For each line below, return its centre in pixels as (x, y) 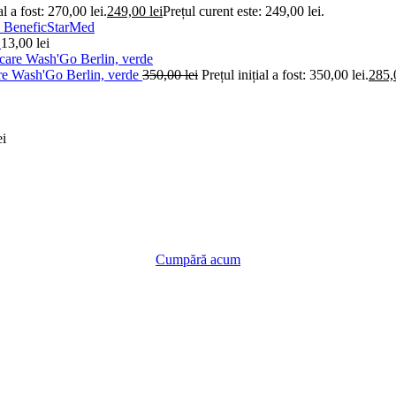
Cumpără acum (198, 259)
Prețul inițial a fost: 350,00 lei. (285, 74)
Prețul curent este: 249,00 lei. (244, 11)
